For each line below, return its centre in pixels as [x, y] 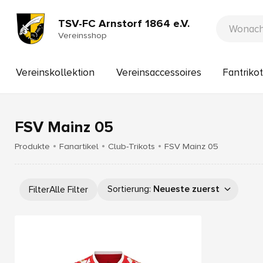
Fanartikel [79, 146]
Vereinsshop [83, 35]
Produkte [32, 146]
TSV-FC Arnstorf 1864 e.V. [124, 23]
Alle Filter [69, 190]
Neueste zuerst [186, 189]
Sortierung [128, 189]
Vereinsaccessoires [159, 73]
